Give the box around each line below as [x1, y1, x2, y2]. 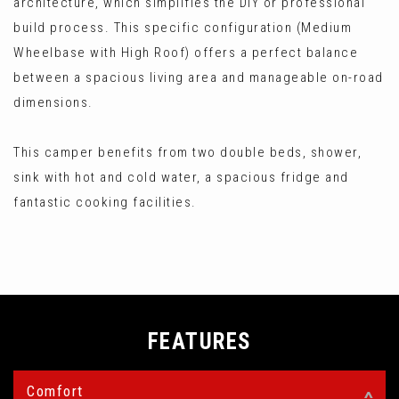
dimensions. [13, 94, 94, 110]
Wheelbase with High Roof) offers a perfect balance [13, 45, 358, 61]
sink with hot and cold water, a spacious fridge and [13, 169, 349, 185]
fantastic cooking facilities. [13, 194, 197, 210]
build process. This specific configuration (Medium [13, 20, 352, 36]
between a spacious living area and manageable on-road [13, 69, 384, 85]
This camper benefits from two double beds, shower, [13, 144, 362, 160]
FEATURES [147, 329, 252, 354]
